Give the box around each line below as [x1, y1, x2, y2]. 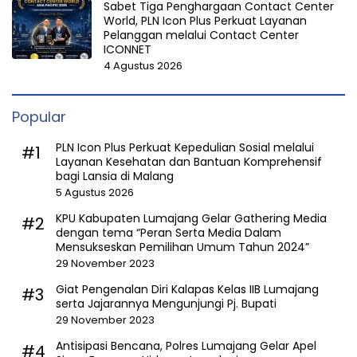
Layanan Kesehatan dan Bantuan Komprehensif [56, 153, 322, 170]
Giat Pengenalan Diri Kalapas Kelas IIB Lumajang [56, 280, 319, 297]
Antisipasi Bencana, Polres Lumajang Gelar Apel [56, 337, 316, 354]
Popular [12, 106, 66, 127]
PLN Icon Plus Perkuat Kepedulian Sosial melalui [56, 139, 314, 155]
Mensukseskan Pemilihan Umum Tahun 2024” [56, 238, 309, 255]
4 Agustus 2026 [104, 57, 182, 73]
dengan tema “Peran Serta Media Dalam [56, 224, 281, 241]
